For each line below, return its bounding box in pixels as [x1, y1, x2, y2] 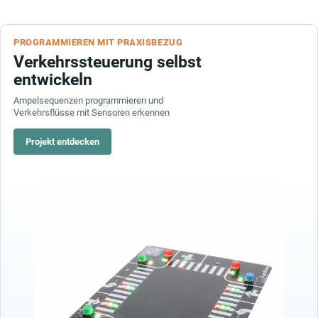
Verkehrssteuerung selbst [13, 53, 202, 72]
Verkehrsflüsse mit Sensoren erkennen [13, 107, 170, 118]
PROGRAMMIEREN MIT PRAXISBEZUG [13, 37, 183, 48]
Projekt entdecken [26, 136, 99, 147]
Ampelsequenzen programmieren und [13, 95, 163, 106]
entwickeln [13, 70, 92, 89]
